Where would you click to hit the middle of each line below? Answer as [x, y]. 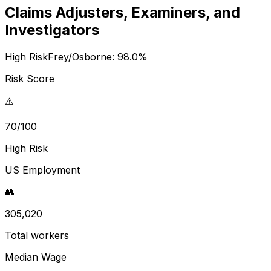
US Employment [42, 170]
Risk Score [30, 78]
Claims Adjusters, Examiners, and [122, 12]
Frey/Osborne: [83, 57]
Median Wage [36, 257]
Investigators [52, 30]
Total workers [37, 235]
